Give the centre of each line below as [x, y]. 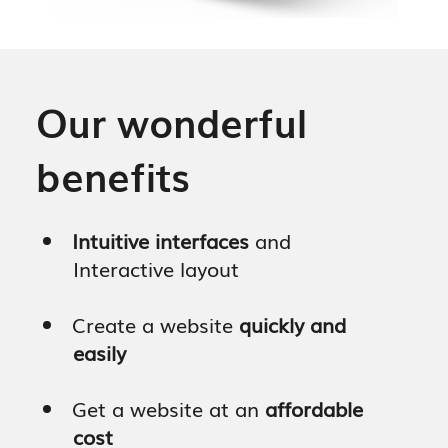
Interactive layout [141, 267]
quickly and [293, 323]
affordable [314, 407]
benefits [112, 174]
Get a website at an [169, 407]
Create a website [156, 323]
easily [85, 351]
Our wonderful [171, 120]
